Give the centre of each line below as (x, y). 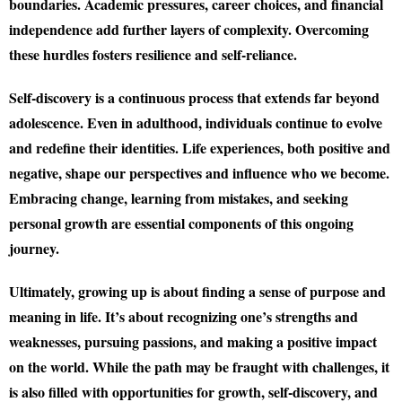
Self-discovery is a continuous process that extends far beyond (194, 97)
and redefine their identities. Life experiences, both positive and (200, 148)
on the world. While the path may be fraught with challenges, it (199, 367)
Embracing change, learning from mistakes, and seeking (179, 198)
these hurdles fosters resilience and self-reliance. (153, 54)
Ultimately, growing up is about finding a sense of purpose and (197, 291)
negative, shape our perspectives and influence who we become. (199, 173)
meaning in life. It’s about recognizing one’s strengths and (184, 316)
